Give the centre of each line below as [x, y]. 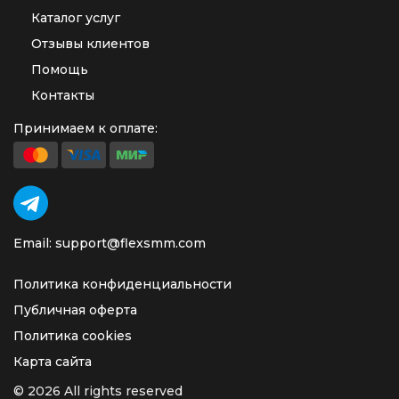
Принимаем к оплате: [85, 128]
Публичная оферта [75, 310]
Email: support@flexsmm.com [110, 243]
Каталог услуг [76, 18]
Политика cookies [73, 336]
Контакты [63, 95]
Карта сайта [53, 362]
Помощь [60, 69]
